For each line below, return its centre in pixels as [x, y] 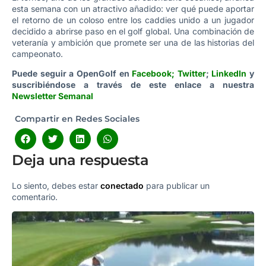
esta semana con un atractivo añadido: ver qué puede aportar [133, 8]
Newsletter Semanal [53, 96]
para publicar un [177, 186]
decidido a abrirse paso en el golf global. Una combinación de [133, 31]
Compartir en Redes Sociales [77, 119]
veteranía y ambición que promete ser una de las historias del [133, 42]
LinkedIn [229, 73]
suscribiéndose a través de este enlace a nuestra [133, 84]
